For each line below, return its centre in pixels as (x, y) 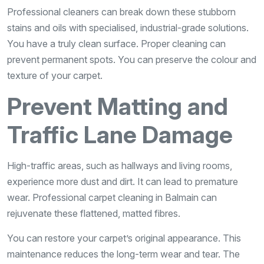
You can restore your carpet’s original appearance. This (124, 238)
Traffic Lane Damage (120, 134)
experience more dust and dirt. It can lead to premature (123, 181)
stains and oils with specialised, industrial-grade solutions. (128, 27)
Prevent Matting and (118, 106)
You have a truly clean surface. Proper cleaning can (116, 43)
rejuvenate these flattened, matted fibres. (94, 213)
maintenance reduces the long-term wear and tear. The (123, 254)
